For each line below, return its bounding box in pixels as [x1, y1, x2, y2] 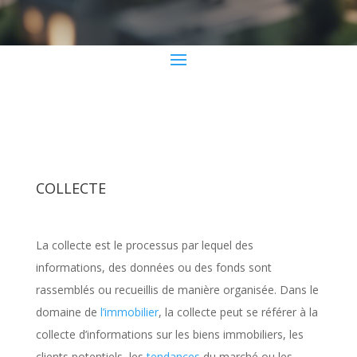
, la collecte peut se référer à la [158, 304, 318, 320]
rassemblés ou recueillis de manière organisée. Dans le [35, 282, 319, 297]
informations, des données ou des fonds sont [35, 260, 272, 275]
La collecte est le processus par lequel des [35, 237, 253, 253]
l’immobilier [100, 304, 159, 320]
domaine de [35, 304, 100, 320]
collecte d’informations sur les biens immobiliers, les [35, 327, 304, 342]
